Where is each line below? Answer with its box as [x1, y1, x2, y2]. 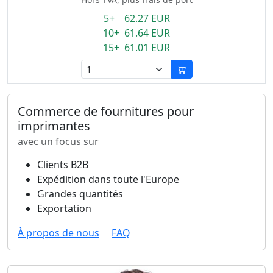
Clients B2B [37, 158, 88, 171]
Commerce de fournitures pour [18, 103, 194, 119]
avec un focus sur [18, 135, 99, 148]
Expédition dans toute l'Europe [37, 172, 179, 186]
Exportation [37, 202, 91, 215]
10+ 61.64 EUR [103, 26, 170, 40]
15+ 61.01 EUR [103, 41, 170, 54]
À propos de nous [18, 226, 99, 239]
